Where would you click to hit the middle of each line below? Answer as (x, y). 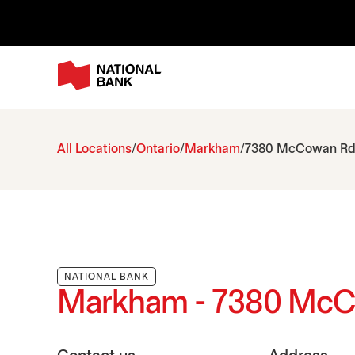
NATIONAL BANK (107, 277)
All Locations (94, 150)
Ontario (158, 150)
